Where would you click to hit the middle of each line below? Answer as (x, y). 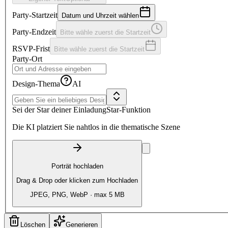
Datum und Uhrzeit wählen (100, 16)
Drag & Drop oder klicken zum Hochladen (77, 180)
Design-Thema (36, 84)
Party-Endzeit (34, 32)
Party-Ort (27, 59)
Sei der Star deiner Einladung (59, 110)
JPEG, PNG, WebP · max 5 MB (77, 195)
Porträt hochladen (77, 166)
